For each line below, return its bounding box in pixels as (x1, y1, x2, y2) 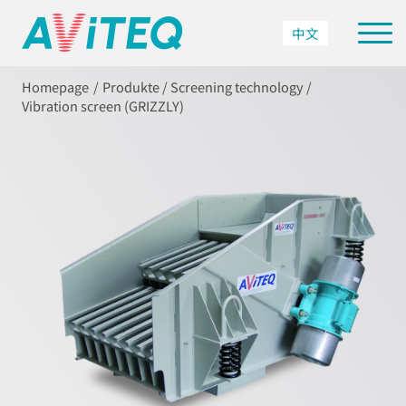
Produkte (102, 76, 160, 96)
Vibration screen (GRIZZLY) (22, 95, 185, 115)
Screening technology (170, 76, 304, 96)
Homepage (22, 76, 90, 96)
